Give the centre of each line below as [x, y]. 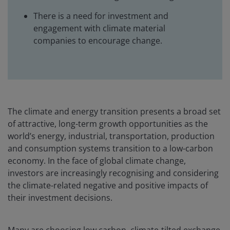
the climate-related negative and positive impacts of [108, 186]
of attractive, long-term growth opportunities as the [108, 124]
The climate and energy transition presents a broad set [114, 112]
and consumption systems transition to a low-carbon [110, 149]
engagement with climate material [99, 28]
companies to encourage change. [98, 41]
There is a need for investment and [101, 16]
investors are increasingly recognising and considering [113, 173]
